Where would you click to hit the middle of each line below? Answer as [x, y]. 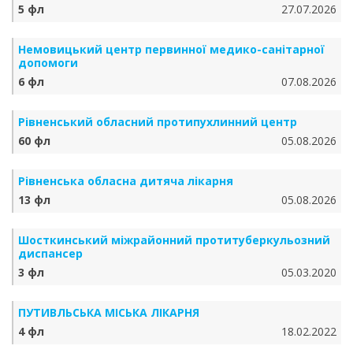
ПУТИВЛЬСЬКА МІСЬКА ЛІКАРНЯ [109, 312]
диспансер [50, 253]
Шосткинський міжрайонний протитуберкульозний [174, 240]
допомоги [48, 63]
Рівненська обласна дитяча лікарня [126, 181]
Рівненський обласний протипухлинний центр [158, 122]
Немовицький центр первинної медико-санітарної [171, 49]
